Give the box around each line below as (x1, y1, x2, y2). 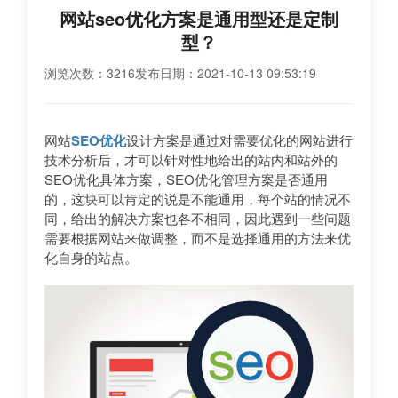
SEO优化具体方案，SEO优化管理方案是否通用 (44, 170, 328, 188)
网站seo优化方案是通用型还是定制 (60, 5, 338, 31)
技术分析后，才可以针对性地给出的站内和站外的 (44, 150, 338, 169)
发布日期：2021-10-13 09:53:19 (135, 64, 316, 82)
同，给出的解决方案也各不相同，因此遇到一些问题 (44, 209, 351, 227)
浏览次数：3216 (44, 64, 135, 82)
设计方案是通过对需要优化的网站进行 (126, 131, 353, 149)
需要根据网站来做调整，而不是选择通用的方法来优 (44, 228, 351, 247)
